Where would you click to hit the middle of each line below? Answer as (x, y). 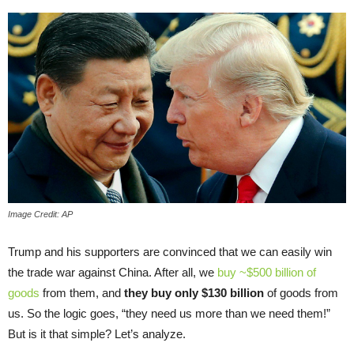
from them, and (83, 292)
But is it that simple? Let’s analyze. (97, 333)
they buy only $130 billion (194, 292)
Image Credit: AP (40, 214)
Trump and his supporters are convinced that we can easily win (170, 251)
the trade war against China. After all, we (113, 272)
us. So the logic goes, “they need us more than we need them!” (169, 313)
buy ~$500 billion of (267, 272)
